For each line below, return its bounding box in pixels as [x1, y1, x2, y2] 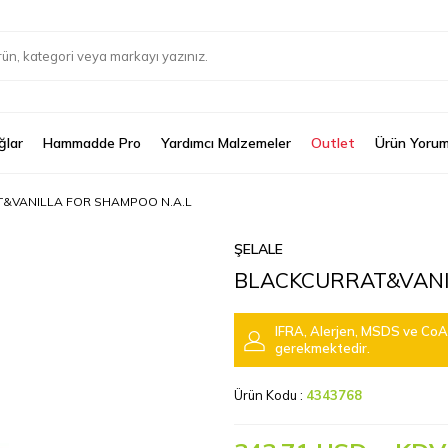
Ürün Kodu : [234, 387, 306, 403]
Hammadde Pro [43, 134, 141, 152]
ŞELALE [234, 240, 283, 258]
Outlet [311, 134, 355, 152]
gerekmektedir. [275, 340, 370, 356]
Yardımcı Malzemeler [161, 134, 291, 152]
